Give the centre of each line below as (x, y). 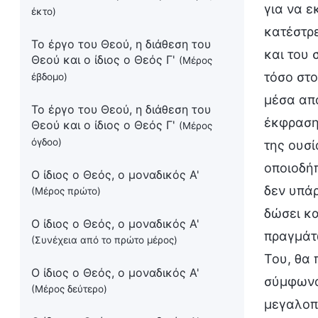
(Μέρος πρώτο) (66, 191)
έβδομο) (49, 77)
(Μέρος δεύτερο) (69, 289)
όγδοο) (46, 142)
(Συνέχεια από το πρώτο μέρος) (104, 240)
